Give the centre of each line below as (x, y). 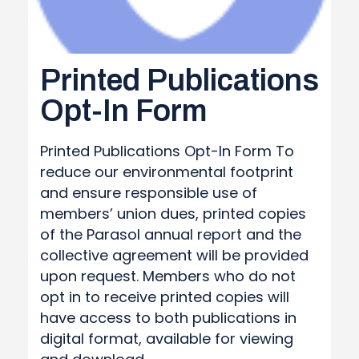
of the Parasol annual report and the (171, 234)
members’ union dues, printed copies (173, 214)
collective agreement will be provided (174, 255)
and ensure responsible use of (149, 193)
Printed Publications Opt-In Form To (167, 151)
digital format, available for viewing (167, 339)
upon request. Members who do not (168, 276)
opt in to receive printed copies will (165, 297)
